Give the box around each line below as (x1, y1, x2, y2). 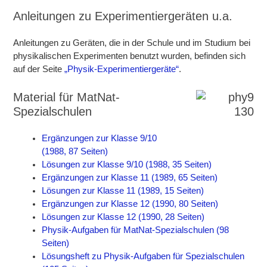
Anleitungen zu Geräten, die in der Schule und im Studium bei (13, 38, 251, 48)
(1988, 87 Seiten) (42, 147, 108, 157)
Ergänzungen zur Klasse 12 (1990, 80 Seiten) (42, 199, 219, 209)
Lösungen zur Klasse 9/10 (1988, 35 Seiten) (42, 160, 212, 170)
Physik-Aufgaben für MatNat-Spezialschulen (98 (42, 225, 229, 235)
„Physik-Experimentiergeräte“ (64, 64, 179, 74)
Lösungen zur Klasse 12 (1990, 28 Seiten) (42, 212, 205, 222)
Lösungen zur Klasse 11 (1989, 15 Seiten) (42, 186, 204, 196)
